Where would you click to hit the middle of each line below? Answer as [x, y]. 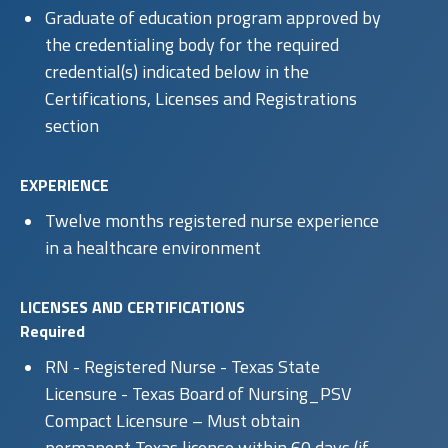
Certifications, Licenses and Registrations [201, 98]
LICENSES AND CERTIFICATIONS [132, 306]
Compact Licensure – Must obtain [172, 420]
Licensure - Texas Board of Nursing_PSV [198, 393]
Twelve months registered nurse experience [212, 220]
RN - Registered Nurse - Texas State [182, 366]
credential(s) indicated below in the [177, 71]
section [72, 125]
